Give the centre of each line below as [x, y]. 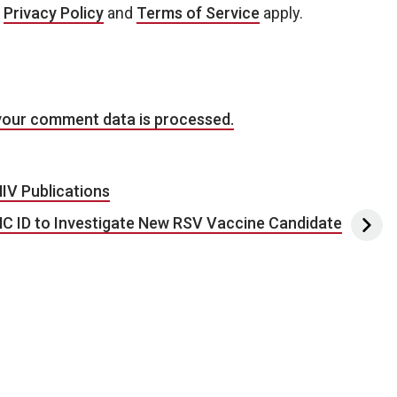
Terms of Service [198, 12]
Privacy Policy [54, 12]
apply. [281, 12]
